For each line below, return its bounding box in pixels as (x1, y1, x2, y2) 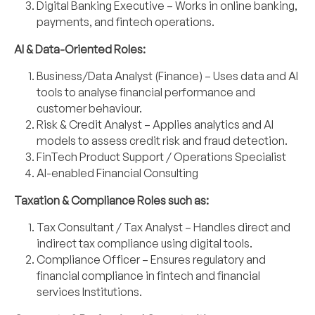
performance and (165, 85, 255, 100)
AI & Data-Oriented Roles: (14, 42, 146, 57)
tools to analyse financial (37, 85, 165, 100)
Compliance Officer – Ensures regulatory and (37, 252, 266, 267)
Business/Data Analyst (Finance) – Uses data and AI (37, 69, 298, 84)
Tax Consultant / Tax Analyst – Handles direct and (37, 220, 290, 235)
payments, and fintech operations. (37, 15, 214, 30)
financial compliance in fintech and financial (37, 269, 260, 283)
